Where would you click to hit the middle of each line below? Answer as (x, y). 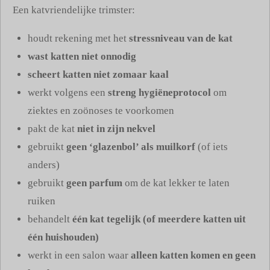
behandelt (50, 219)
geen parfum (94, 183)
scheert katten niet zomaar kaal (98, 75)
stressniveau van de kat (181, 39)
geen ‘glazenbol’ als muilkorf (132, 147)
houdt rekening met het (78, 39)
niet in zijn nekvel (116, 129)
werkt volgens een (68, 93)
